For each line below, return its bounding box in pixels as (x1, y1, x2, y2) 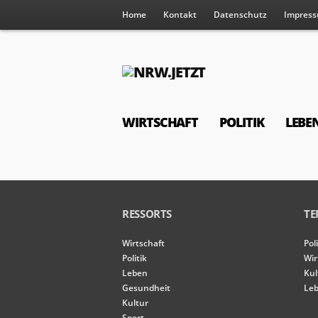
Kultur (122, 297, 148, 309)
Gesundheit (122, 282, 170, 294)
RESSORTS (122, 207, 172, 221)
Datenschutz (214, 9, 267, 21)
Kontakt (163, 9, 197, 21)
